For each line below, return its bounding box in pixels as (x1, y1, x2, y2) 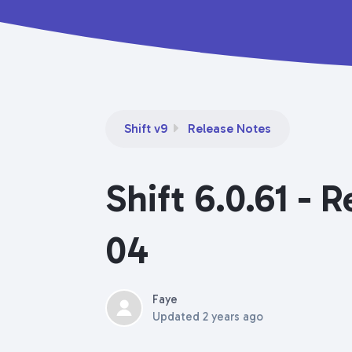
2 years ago (203, 310, 263, 324)
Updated (152, 310, 203, 324)
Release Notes (188, 121, 271, 136)
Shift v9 (124, 121, 167, 136)
